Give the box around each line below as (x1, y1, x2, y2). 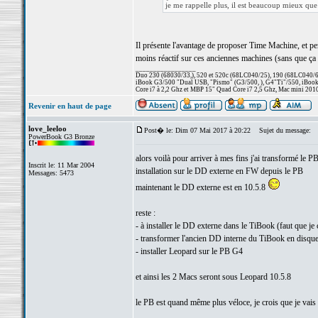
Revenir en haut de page (28, 102, 111, 110)
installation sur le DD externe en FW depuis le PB (135, 166, 303, 176)
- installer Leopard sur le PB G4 (135, 246, 243, 256)
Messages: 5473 (28, 169, 74, 177)
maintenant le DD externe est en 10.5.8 (135, 182, 268, 192)
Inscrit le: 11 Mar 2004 (28, 161, 94, 169)
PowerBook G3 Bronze (28, 133, 94, 141)
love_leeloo (28, 124, 67, 133)
